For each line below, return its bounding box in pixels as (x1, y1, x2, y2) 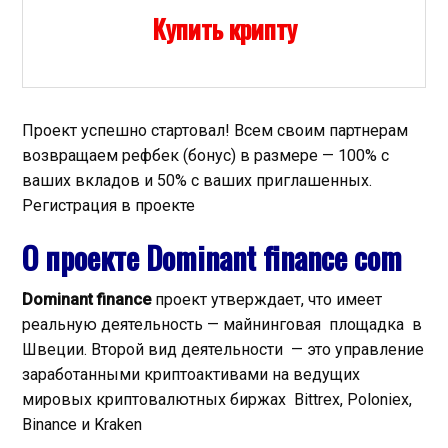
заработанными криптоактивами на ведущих (22, 365, 360, 384)
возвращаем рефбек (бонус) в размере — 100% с (22, 146, 389, 165)
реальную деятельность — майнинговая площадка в (22, 315, 422, 334)
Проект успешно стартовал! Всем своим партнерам (22, 121, 408, 140)
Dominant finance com (146, 235, 402, 280)
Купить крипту (151, 10, 297, 47)
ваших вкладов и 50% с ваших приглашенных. (22, 171, 372, 190)
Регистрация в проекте (22, 196, 195, 215)
